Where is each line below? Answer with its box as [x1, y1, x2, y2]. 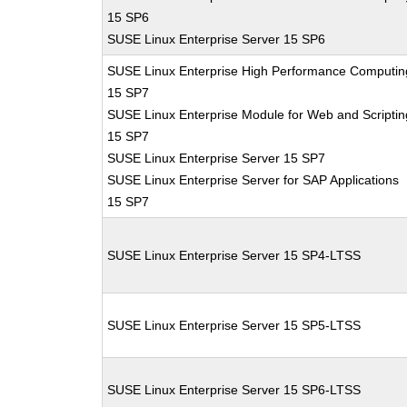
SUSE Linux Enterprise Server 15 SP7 [107, 151, 326, 165]
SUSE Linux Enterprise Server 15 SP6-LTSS [107, 382, 362, 397]
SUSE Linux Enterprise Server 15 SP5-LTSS [107, 318, 362, 333]
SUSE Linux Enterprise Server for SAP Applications [107, 173, 400, 187]
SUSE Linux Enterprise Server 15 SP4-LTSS [107, 248, 362, 263]
